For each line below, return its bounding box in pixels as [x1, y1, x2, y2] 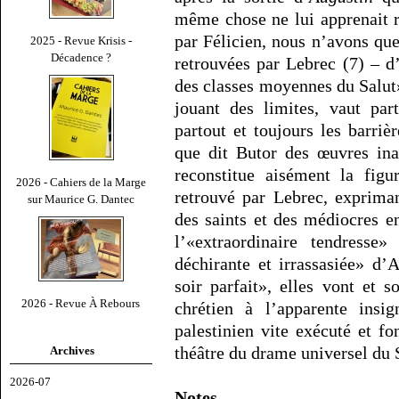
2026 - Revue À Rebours [21, 296, 141, 310]
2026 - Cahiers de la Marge [16, 175, 146, 189]
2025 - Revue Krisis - [30, 33, 132, 47]
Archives [50, 343, 94, 357]
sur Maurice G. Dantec [28, 191, 134, 206]
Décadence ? [51, 50, 111, 64]
